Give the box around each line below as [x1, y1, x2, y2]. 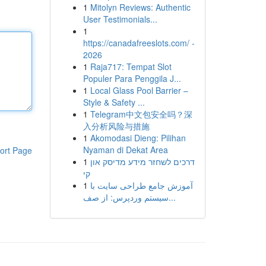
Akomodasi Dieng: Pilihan [90, 132, 186, 144]
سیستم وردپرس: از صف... [168, 191, 176, 203]
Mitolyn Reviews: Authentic [90, 1, 191, 13]
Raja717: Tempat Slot [90, 61, 172, 72]
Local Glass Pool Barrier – [90, 84, 188, 96]
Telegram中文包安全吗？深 [90, 108, 192, 120]
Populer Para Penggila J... [83, 72, 181, 84]
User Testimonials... [83, 13, 157, 25]
